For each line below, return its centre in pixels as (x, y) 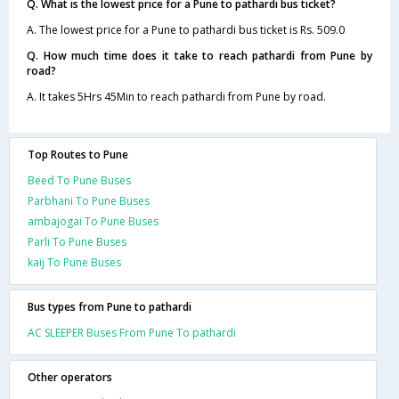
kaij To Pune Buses (74, 262)
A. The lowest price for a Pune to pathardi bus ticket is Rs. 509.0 (186, 29)
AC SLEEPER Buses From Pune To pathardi (132, 332)
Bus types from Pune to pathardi (110, 306)
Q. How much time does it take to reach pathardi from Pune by (199, 55)
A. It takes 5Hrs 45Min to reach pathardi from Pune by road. (176, 96)
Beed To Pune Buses (79, 180)
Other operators (70, 377)
